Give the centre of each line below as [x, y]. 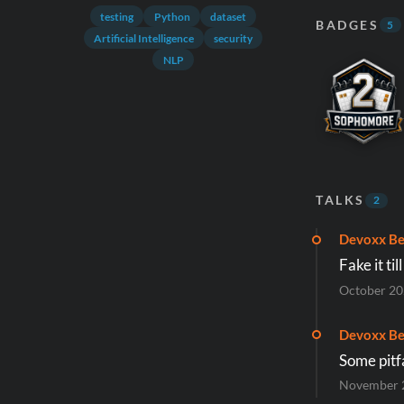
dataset [228, 16]
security [234, 38]
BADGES [348, 24]
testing [117, 16]
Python [172, 16]
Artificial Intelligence [143, 38]
